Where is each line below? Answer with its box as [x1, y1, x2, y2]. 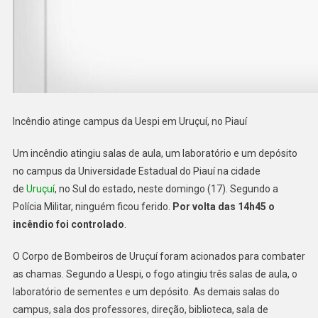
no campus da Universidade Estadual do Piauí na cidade [12, 165, 261, 177]
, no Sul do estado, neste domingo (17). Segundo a [54, 182, 278, 194]
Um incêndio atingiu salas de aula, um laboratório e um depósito [12, 147, 297, 159]
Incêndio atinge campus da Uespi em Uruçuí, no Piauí [12, 115, 247, 127]
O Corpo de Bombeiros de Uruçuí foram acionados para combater [12, 250, 305, 262]
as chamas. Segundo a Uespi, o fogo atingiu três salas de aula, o [12, 268, 297, 280]
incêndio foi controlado [12, 218, 124, 230]
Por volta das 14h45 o [172, 200, 275, 212]
